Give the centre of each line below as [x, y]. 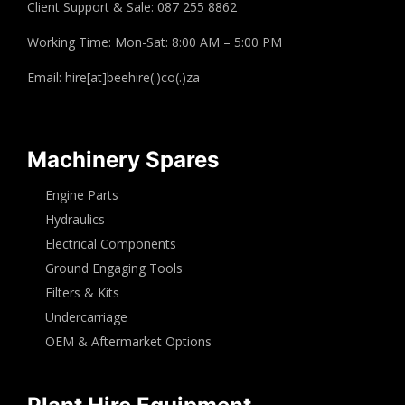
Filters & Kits [82, 292]
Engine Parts [82, 194]
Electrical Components [111, 243]
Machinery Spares [123, 159]
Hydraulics [75, 219]
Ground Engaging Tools [114, 268]
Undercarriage [86, 316]
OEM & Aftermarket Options [128, 341]
